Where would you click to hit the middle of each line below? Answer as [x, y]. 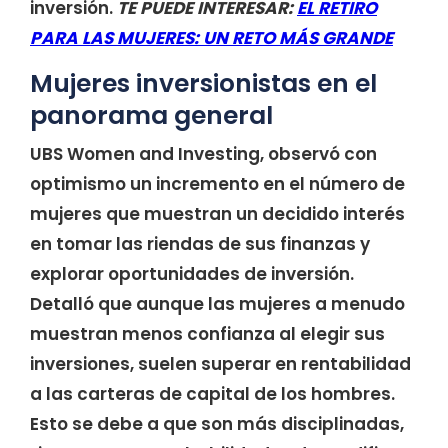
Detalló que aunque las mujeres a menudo [217, 303]
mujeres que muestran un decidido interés [217, 213]
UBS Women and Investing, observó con [203, 153]
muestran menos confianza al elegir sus [207, 333]
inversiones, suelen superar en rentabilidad [220, 363]
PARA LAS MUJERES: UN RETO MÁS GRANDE [211, 37]
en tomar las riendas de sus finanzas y [200, 243]
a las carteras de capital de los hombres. [212, 393]
